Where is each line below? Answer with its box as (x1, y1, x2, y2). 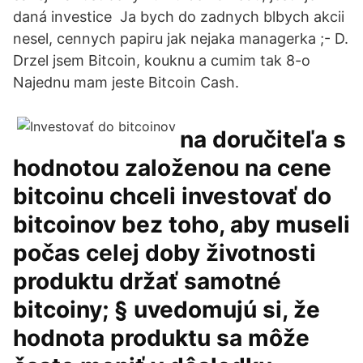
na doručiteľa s (180, 126, 346, 153)
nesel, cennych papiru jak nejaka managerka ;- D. (13, 30, 348, 47)
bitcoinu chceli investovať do (13, 182, 331, 210)
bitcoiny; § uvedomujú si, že (13, 296, 320, 323)
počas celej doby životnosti (13, 239, 316, 267)
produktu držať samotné (13, 267, 281, 295)
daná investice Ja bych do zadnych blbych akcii (13, 8, 344, 25)
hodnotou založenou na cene (13, 154, 331, 181)
